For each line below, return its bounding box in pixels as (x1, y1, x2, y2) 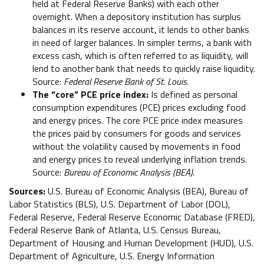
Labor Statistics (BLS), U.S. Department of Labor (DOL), (9, 196, 230, 211)
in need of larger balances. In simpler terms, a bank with (32, 35, 252, 49)
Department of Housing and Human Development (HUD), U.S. (9, 235, 253, 250)
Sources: (9, 183, 45, 198)
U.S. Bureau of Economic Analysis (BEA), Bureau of (45, 183, 249, 198)
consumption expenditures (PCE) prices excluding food (32, 100, 246, 114)
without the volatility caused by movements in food (32, 138, 240, 153)
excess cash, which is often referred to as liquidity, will (32, 48, 248, 62)
